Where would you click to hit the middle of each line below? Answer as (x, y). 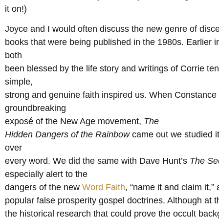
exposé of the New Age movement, (74, 121)
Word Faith (104, 187)
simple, (19, 82)
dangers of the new (44, 187)
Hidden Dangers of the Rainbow (68, 135)
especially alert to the (46, 174)
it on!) (16, 9)
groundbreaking (35, 108)
